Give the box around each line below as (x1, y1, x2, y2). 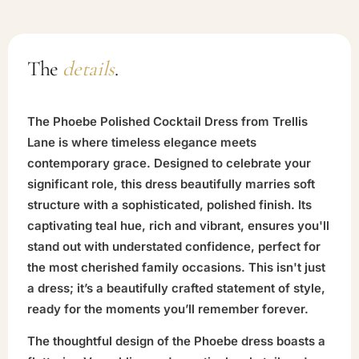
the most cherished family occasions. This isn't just (27, 259, 325, 275)
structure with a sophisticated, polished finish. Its (27, 196, 312, 212)
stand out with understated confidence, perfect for (27, 238, 321, 254)
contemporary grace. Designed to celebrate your (27, 155, 311, 171)
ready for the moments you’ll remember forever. (27, 301, 309, 317)
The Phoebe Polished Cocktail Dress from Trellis (27, 113, 308, 129)
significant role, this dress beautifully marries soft (27, 175, 315, 192)
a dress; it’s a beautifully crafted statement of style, (27, 280, 325, 296)
